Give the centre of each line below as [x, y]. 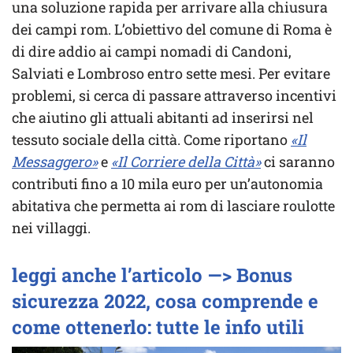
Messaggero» [55, 162]
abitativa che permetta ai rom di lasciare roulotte [173, 206]
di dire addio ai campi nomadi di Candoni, [152, 52]
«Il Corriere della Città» [186, 162]
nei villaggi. [51, 228]
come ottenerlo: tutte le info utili [158, 327]
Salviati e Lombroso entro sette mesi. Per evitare [171, 74]
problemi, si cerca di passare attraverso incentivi [174, 96]
